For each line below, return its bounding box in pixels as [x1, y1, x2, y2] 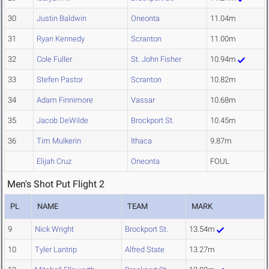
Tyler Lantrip [35, 245, 77, 255]
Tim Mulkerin [37, 136, 81, 146]
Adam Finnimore [37, 95, 93, 105]
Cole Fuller [37, 55, 72, 64]
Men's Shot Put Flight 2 [7, 178, 104, 190]
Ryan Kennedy [37, 34, 85, 44]
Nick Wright [35, 225, 74, 234]
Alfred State [125, 245, 165, 255]
